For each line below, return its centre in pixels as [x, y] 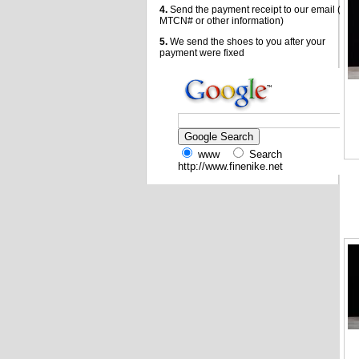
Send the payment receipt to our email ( [254, 10]
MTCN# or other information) [222, 21]
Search [264, 154]
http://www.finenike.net [230, 166]
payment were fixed [202, 53]
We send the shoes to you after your [246, 42]
